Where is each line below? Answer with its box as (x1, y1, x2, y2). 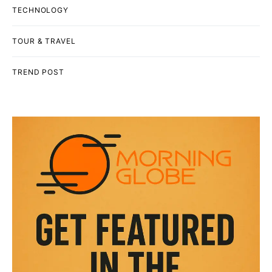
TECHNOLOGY (12, 5, 69, 15)
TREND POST (12, 67, 64, 76)
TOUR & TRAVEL (12, 36, 76, 46)
